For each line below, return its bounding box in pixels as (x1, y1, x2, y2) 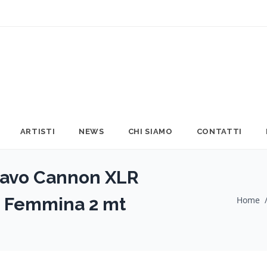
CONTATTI (196, 127, 242, 136)
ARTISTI (20, 127, 55, 136)
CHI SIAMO (128, 127, 173, 136)
